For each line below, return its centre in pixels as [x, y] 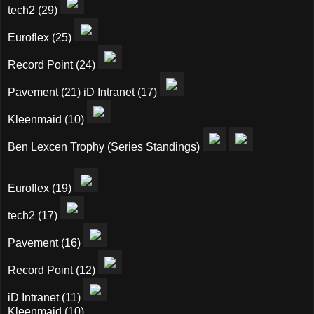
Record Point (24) [53, 65]
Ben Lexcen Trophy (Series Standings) [105, 147]
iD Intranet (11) [46, 298]
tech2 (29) [34, 11]
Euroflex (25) [41, 38]
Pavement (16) [46, 243]
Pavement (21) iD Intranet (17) [84, 93]
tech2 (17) [34, 216]
